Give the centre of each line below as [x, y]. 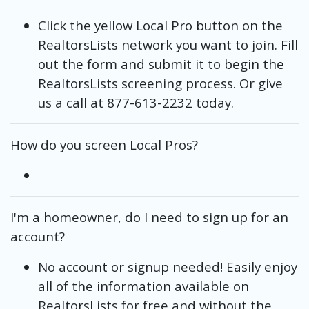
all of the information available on [143, 286]
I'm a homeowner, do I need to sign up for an [149, 217]
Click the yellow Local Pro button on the [160, 25]
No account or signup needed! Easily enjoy [168, 266]
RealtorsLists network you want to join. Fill [168, 44]
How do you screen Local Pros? [104, 144]
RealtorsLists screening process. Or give [160, 83]
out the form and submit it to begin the [161, 63]
